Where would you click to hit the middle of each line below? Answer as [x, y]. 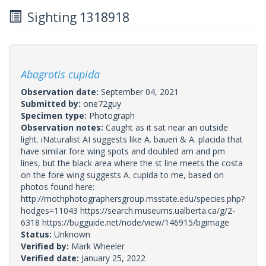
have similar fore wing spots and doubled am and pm [123, 151]
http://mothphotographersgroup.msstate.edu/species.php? [133, 198]
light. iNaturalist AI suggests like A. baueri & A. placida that [132, 139]
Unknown [72, 234]
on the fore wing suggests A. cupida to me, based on [122, 175]
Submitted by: [52, 103]
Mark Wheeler [98, 246]
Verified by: [46, 246]
